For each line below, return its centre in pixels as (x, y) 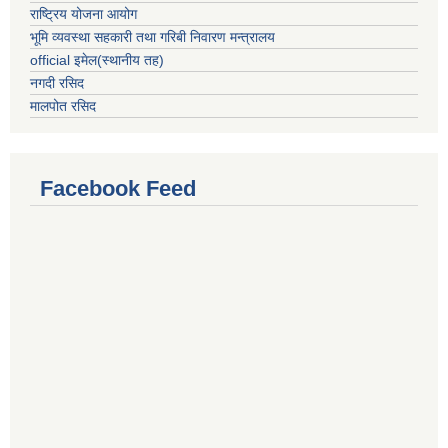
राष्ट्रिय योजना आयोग (83, 14)
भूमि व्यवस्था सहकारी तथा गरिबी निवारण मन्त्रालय (152, 37)
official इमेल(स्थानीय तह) (97, 60)
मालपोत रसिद (63, 106)
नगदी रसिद (57, 83)
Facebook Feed (118, 188)
